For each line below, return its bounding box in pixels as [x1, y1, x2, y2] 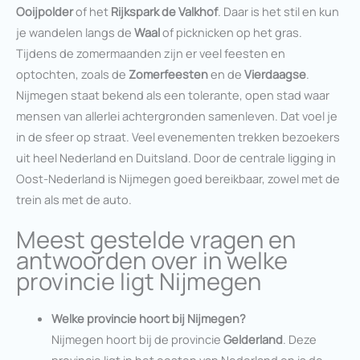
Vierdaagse [244, 66, 306, 83]
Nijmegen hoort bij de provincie [51, 330, 223, 347]
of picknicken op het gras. [160, 24, 302, 41]
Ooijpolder [16, 3, 73, 20]
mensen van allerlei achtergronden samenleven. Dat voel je [16, 108, 337, 125]
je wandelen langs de [16, 24, 134, 41]
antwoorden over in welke [16, 243, 288, 276]
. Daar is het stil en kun [218, 3, 339, 20]
